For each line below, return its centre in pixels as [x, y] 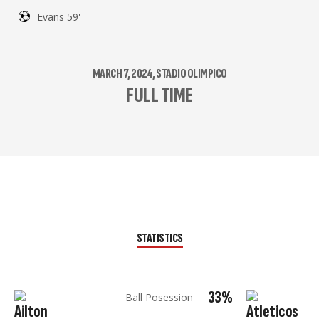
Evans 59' [58, 17]
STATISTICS [159, 238]
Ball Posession [159, 297]
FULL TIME [159, 95]
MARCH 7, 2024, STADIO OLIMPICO [159, 74]
